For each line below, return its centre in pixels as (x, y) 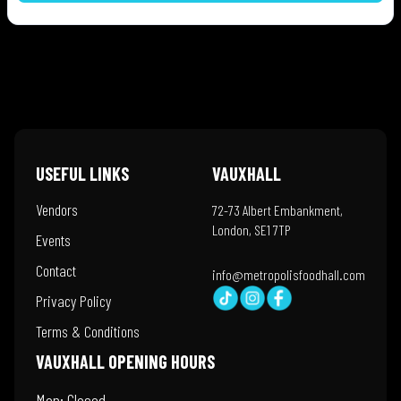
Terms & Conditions (88, 331)
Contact (56, 270)
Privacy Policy (73, 301)
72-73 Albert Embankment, (277, 210)
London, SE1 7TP (251, 230)
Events (53, 240)
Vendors (57, 209)
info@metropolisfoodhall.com (289, 274)
